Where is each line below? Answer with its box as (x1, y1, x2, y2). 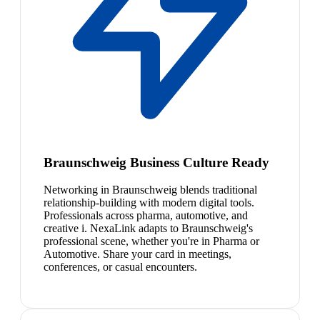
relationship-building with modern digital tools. (44, 196, 254, 209)
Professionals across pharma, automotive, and (44, 209, 248, 222)
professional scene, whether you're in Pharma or (44, 235, 259, 248)
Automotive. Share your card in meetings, (44, 248, 231, 261)
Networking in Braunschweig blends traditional (44, 184, 257, 196)
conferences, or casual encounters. (44, 261, 197, 274)
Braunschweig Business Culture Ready (44, 154, 269, 170)
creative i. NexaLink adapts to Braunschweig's (44, 222, 253, 235)
